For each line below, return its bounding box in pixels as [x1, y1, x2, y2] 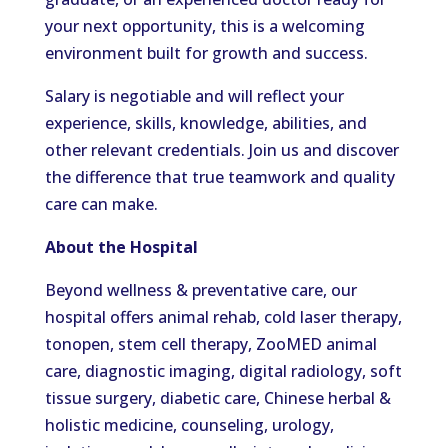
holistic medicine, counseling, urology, [44, 414, 334, 436]
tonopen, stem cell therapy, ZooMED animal [44, 333, 377, 355]
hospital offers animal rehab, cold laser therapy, [44, 306, 402, 328]
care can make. [44, 193, 158, 215]
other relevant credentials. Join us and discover [44, 139, 399, 161]
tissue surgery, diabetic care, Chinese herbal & [44, 387, 391, 409]
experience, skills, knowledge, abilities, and [44, 112, 367, 134]
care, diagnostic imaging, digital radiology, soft [44, 360, 402, 382]
